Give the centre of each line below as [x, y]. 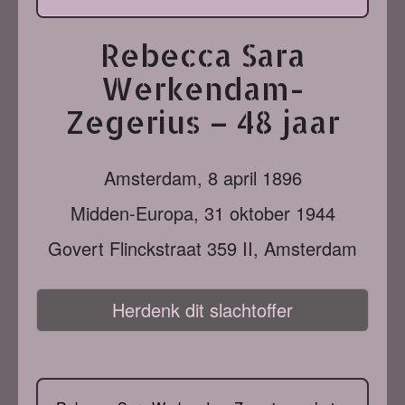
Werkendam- [202, 88]
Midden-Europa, [137, 213]
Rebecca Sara [202, 55]
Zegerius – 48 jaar [202, 122]
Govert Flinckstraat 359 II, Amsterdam [202, 248]
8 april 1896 [254, 178]
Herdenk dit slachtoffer [202, 310]
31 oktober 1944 [269, 213]
